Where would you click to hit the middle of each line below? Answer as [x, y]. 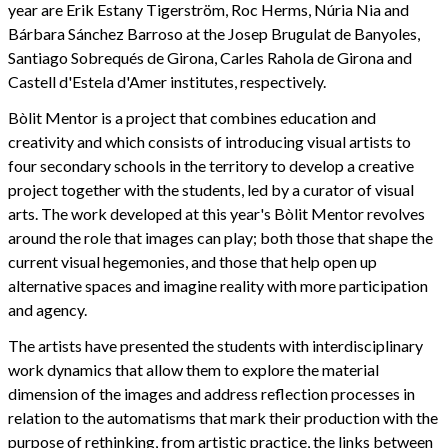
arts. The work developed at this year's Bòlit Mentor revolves [216, 214]
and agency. [47, 310]
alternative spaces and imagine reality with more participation [218, 286]
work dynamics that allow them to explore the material [193, 370]
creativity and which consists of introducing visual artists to [209, 142]
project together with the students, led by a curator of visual [211, 190]
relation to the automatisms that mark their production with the [223, 418]
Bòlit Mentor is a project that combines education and [192, 118]
